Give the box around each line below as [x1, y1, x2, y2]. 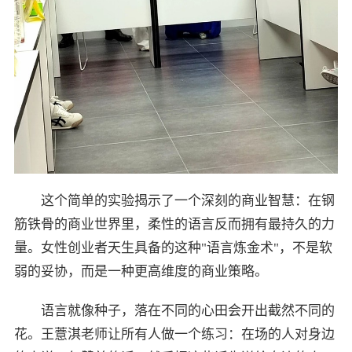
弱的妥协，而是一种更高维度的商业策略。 [13, 264, 268, 280]
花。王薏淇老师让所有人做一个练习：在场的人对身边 [13, 327, 335, 343]
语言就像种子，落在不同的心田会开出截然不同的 [40, 303, 335, 319]
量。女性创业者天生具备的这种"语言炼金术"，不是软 [13, 240, 332, 256]
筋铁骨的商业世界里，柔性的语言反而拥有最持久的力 [13, 217, 335, 233]
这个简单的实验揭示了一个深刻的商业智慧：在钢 [40, 193, 335, 209]
